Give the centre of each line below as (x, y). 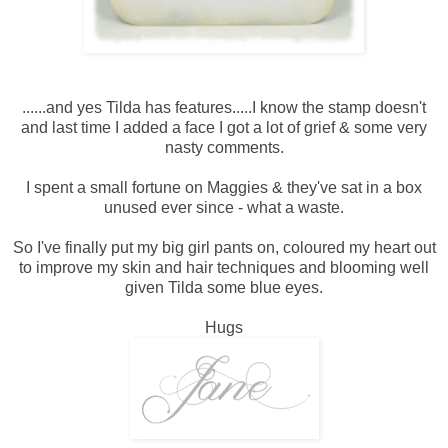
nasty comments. (224, 147)
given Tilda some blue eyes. (224, 287)
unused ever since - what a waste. (224, 207)
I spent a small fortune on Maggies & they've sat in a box (224, 187)
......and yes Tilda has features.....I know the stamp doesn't (224, 107)
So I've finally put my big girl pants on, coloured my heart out (224, 247)
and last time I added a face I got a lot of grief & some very (224, 127)
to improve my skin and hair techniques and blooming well (224, 267)
